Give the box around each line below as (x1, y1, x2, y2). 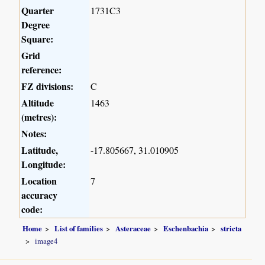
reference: (21, 63, 62, 77)
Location (21, 174, 57, 188)
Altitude (21, 96, 54, 110)
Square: (21, 32, 54, 46)
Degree (21, 18, 50, 32)
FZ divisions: (21, 79, 74, 93)
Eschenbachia (163, 222, 209, 234)
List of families (54, 222, 104, 234)
